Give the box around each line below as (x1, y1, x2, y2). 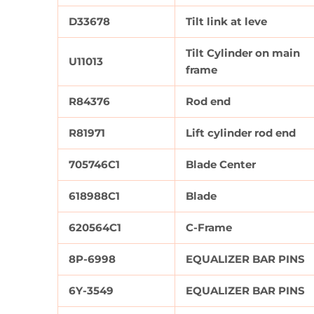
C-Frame (186, 221, 232, 235)
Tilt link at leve (186, 15, 267, 29)
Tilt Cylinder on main (186, 46, 300, 60)
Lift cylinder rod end (186, 126, 296, 140)
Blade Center (186, 158, 256, 172)
